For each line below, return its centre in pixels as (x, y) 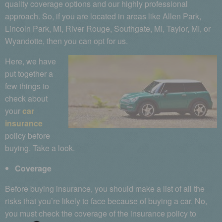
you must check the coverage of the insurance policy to (101, 213)
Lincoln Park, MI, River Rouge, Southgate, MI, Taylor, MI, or (108, 28)
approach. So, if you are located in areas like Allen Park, (103, 16)
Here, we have (30, 61)
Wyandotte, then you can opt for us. (66, 41)
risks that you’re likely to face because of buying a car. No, (106, 201)
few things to (27, 86)
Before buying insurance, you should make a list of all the (105, 189)
